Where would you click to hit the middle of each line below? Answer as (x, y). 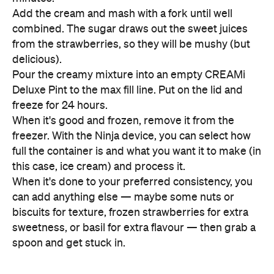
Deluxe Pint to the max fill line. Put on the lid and (128, 91)
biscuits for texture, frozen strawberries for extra (130, 213)
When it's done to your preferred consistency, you (132, 182)
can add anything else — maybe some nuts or (123, 198)
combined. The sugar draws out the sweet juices (130, 29)
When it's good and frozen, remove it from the (123, 121)
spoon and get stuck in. (69, 243)
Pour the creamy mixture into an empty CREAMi (129, 75)
